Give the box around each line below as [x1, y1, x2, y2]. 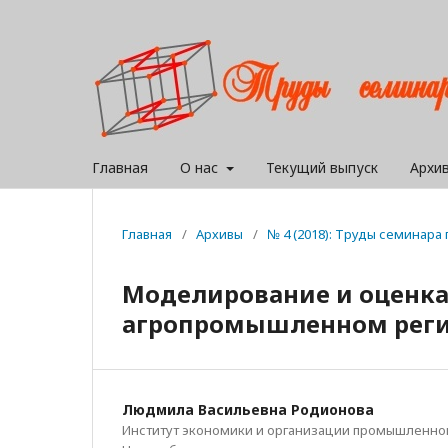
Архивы [196, 225, 243, 243]
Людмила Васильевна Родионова [122, 400, 374, 419]
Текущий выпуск [265, 158, 378, 177]
